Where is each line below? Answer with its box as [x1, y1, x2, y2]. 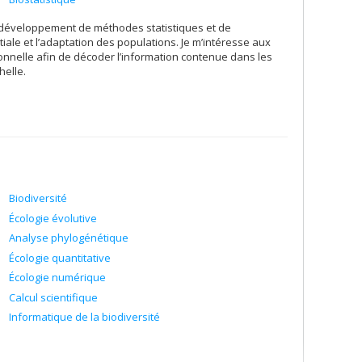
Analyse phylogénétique [9, 230, 128, 245]
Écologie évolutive [9, 210, 97, 225]
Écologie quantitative [9, 250, 111, 265]
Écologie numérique [9, 270, 106, 284]
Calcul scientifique [9, 289, 98, 305]
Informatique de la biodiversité [9, 309, 160, 324]
